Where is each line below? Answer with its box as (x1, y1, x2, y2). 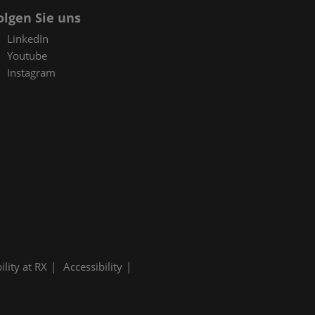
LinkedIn (7, 31, 49, 46)
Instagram (7, 65, 56, 79)
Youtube (7, 48, 48, 63)
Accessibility (63, 259, 122, 274)
